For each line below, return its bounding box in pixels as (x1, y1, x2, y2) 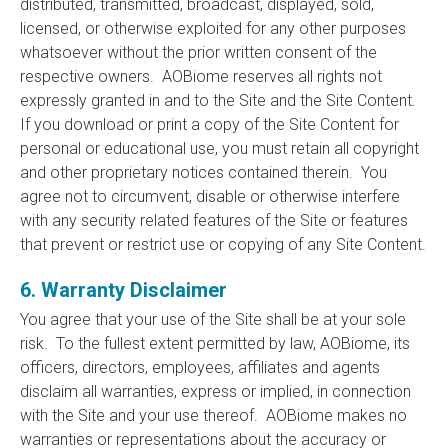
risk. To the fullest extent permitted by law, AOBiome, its (20, 334, 410, 353)
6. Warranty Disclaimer (20, 278, 227, 302)
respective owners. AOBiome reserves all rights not (20, 67, 382, 86)
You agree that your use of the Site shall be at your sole (20, 310, 406, 329)
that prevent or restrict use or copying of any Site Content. (20, 235, 426, 254)
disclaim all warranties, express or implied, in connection (20, 382, 411, 401)
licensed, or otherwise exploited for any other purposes (20, 19, 406, 38)
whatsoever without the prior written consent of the (20, 43, 377, 62)
